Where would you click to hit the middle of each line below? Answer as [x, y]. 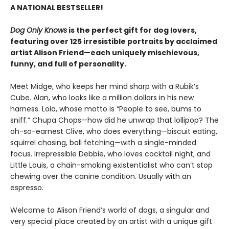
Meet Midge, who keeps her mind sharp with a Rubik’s [105, 86]
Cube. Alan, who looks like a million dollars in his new [102, 98]
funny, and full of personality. [68, 64]
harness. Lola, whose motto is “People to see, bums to [106, 109]
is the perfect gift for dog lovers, [132, 30]
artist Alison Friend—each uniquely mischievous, [105, 53]
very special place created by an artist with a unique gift [111, 221]
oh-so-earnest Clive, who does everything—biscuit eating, [114, 131]
